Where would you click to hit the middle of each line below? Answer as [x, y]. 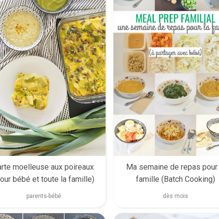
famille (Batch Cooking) [175, 179]
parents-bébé [44, 196]
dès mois [181, 196]
